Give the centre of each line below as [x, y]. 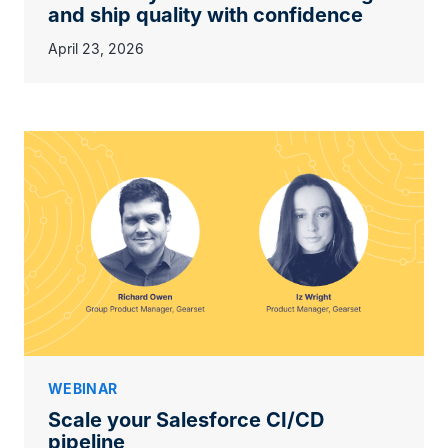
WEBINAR [83, 388]
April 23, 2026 [96, 48]
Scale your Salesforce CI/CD [186, 419]
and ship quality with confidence [205, 14]
